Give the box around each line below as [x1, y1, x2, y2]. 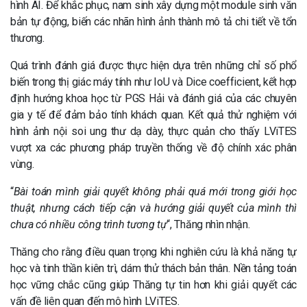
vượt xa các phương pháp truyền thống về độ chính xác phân [10, 140, 297, 154]
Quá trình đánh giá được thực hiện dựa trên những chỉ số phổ [10, 58, 297, 72]
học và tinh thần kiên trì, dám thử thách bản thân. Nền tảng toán [10, 261, 297, 275]
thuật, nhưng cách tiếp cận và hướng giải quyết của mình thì [10, 201, 297, 214]
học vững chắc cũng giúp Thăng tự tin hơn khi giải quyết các [10, 278, 297, 291]
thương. [10, 31, 45, 45]
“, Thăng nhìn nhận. [167, 217, 250, 231]
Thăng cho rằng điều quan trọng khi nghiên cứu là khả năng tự [10, 245, 297, 258]
